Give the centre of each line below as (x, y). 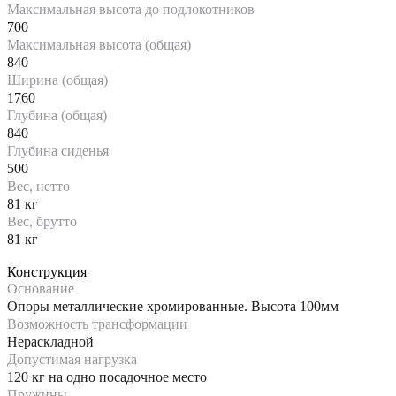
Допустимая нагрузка (72, 359)
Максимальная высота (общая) (99, 44)
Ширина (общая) (57, 80)
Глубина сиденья (58, 150)
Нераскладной (50, 341)
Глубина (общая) (57, 115)
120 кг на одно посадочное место (107, 377)
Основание (41, 288)
